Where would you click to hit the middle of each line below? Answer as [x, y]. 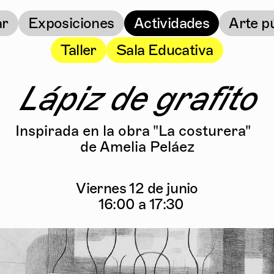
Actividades [172, 23]
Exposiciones [71, 23]
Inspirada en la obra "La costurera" [137, 131]
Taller [79, 50]
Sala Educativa [165, 50]
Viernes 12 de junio [137, 188]
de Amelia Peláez [137, 146]
